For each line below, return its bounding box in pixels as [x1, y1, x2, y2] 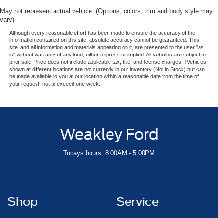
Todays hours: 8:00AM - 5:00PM [63, 149, 155, 157]
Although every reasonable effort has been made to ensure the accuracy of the [9, 29, 195, 36]
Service [116, 194, 159, 209]
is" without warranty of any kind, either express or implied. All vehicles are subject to [9, 51, 206, 57]
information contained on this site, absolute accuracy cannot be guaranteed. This [9, 36, 199, 43]
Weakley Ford [59, 125, 159, 143]
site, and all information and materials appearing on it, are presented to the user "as [9, 44, 204, 50]
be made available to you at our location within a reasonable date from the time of [9, 73, 199, 79]
